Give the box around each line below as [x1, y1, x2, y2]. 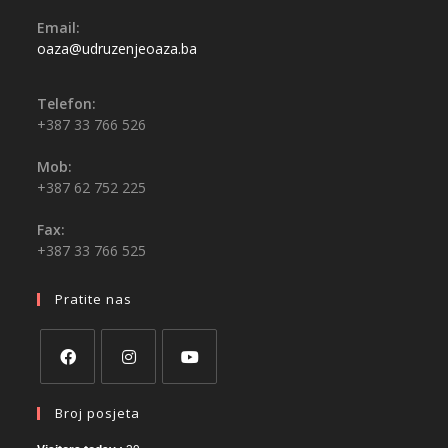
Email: [37, 18, 81, 38]
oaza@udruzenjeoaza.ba [37, 39, 198, 59]
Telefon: [37, 94, 97, 114]
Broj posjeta [55, 404, 141, 423]
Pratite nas [55, 290, 133, 309]
